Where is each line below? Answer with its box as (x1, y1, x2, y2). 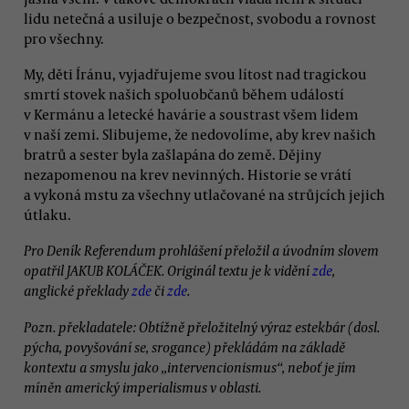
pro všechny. (24, 28, 104, 47)
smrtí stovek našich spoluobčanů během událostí (24, 84, 344, 103)
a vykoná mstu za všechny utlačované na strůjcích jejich (24, 184, 385, 204)
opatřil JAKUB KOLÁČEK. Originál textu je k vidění (24, 261, 312, 280)
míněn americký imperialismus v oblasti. (24, 377, 261, 396)
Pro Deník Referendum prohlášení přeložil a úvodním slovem (24, 241, 379, 260)
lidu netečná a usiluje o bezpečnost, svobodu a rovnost (24, 8, 376, 27)
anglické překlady (24, 281, 131, 300)
